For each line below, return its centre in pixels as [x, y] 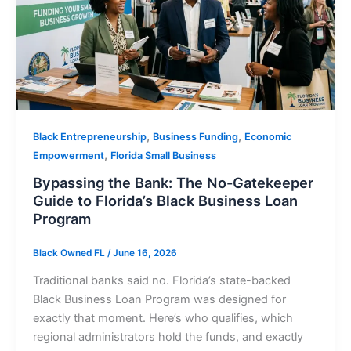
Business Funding [195, 137]
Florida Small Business [163, 156]
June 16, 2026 [145, 253]
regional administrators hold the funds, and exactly [168, 337]
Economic [268, 137]
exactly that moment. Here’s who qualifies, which [163, 318]
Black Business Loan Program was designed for [159, 299]
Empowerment [68, 156]
